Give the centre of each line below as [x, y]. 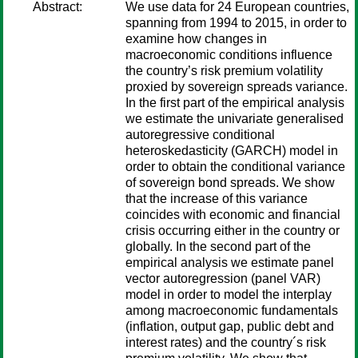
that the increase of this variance [217, 199]
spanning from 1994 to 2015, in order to [236, 23]
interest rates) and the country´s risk [226, 342]
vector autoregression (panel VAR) [223, 278]
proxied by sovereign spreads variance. [237, 87]
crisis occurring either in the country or [233, 231]
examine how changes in [196, 39]
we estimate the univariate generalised [235, 119]
